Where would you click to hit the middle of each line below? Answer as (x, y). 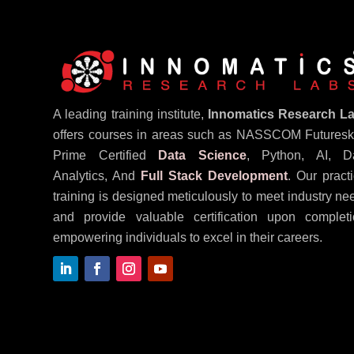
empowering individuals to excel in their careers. (188, 238)
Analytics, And (97, 176)
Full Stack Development (215, 176)
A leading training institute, (130, 115)
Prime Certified (106, 156)
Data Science (202, 156)
